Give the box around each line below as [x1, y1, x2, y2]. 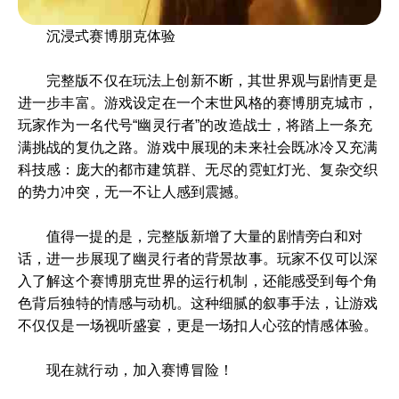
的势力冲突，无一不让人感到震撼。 [18, 184, 248, 199]
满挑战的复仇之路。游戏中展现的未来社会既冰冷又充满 [18, 140, 379, 155]
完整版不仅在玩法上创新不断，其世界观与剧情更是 [46, 73, 378, 88]
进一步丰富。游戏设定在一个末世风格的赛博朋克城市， [18, 95, 379, 110]
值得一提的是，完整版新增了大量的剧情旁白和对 [46, 229, 363, 244]
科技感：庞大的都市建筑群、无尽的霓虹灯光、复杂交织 [18, 162, 379, 177]
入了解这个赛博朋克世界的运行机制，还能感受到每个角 [18, 273, 379, 289]
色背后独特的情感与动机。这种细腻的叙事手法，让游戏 [18, 296, 379, 311]
